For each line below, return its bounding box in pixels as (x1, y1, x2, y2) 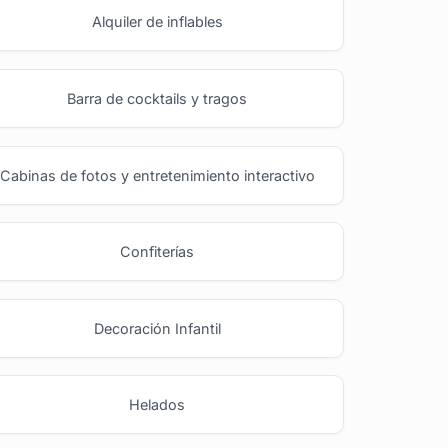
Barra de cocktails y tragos (67, 89, 248, 107)
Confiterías (120, 243, 195, 261)
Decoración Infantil (93, 319, 221, 337)
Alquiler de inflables (91, 13, 223, 31)
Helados (129, 396, 186, 414)
